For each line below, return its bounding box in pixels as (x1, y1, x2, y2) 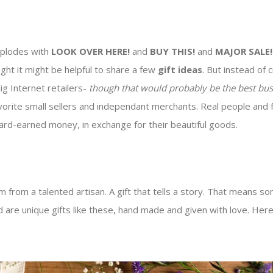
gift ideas (158, 63, 202, 76)
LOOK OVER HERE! (51, 45, 130, 58)
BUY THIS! (150, 45, 195, 58)
